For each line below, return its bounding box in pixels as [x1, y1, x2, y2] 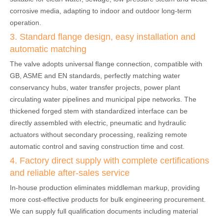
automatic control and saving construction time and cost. [10, 142, 185, 151]
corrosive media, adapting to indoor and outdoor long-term [10, 7, 192, 15]
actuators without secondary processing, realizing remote [10, 131, 187, 139]
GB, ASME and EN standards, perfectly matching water [10, 72, 180, 80]
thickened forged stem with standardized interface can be [10, 107, 188, 115]
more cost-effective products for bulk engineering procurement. [10, 195, 206, 204]
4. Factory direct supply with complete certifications [10, 156, 209, 166]
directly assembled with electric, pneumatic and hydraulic [10, 119, 186, 127]
